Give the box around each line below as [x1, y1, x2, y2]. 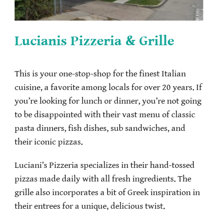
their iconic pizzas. [15, 137, 83, 147]
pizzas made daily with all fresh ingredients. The [15, 174, 191, 184]
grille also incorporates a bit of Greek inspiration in [15, 187, 200, 198]
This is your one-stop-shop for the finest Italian [15, 69, 186, 79]
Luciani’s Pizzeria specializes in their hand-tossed [15, 160, 195, 170]
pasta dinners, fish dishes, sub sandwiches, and [15, 123, 185, 133]
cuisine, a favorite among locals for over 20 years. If [15, 82, 202, 92]
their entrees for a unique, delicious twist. [15, 201, 165, 211]
